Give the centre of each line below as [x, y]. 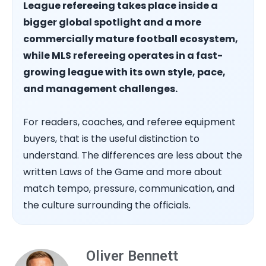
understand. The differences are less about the [133, 156]
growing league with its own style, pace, [124, 72]
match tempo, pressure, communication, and [129, 189]
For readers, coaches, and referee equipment [129, 122]
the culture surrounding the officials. [107, 205]
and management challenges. [100, 89]
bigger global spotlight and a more [112, 23]
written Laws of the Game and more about [123, 172]
